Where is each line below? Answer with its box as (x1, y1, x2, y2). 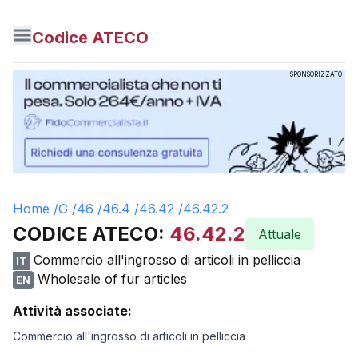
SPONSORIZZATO (290, 70, 342, 78)
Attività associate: (13, 303, 132, 319)
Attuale (258, 226, 301, 242)
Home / (13, 201, 58, 217)
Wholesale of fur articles (38, 271, 187, 287)
